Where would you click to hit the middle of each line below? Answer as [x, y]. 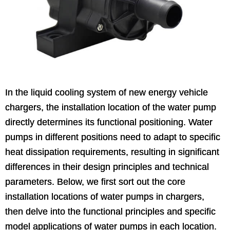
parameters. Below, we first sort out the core [95, 181]
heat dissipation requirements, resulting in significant [112, 152]
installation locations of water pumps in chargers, [105, 196]
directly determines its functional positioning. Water [109, 122]
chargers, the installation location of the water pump [111, 107]
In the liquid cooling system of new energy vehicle [107, 92]
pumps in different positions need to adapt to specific [113, 137]
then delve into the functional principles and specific [110, 211]
